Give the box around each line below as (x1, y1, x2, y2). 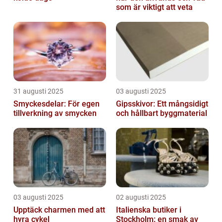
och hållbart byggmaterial (116, 108, 207, 118)
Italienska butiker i (116, 205, 181, 215)
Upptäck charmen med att (13, 205, 105, 215)
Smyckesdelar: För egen (13, 99, 100, 109)
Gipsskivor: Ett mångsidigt (116, 99, 208, 109)
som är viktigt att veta (116, 2, 193, 12)
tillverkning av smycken (13, 108, 97, 118)
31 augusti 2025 (13, 87, 63, 95)
